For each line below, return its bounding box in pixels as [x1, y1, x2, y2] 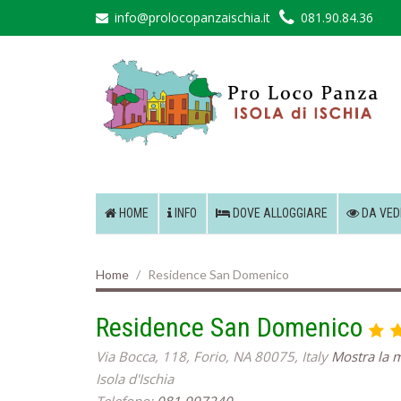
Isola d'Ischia [96, 370, 174, 388]
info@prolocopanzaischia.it [115, 9, 270, 26]
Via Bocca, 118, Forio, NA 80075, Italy [96, 347, 331, 366]
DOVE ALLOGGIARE [230, 206, 328, 221]
